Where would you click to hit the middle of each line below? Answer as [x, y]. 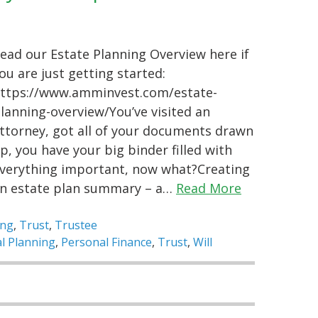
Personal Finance [106, 242]
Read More [209, 188]
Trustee [76, 225]
